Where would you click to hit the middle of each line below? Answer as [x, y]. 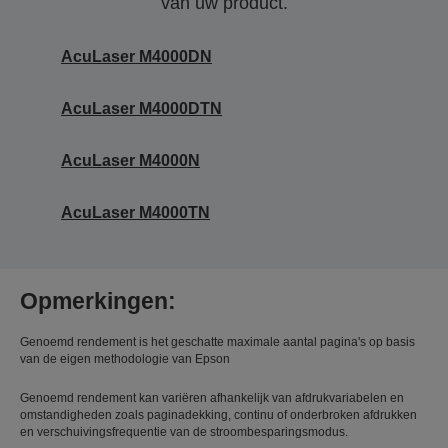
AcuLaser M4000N [130, 160]
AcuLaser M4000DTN [141, 108]
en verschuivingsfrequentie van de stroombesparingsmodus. [184, 431]
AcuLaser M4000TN [135, 212]
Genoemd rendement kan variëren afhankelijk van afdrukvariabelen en [212, 397]
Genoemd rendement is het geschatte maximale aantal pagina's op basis [217, 341]
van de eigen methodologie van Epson [125, 358]
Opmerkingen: [98, 300]
